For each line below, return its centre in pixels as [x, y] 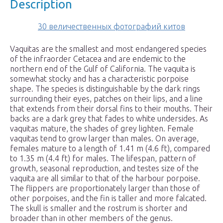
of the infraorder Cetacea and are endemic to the [98, 59]
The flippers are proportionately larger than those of [105, 188]
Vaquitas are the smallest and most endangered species [108, 49]
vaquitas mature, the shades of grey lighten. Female [102, 129]
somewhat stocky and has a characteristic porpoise [99, 79]
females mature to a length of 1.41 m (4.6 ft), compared [110, 149]
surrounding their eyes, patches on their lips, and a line [106, 99]
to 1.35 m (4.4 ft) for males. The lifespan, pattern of [103, 159]
